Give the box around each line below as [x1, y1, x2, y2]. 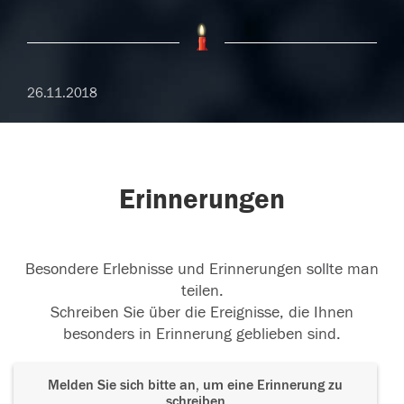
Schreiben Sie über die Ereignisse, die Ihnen [50, 303, 353, 323]
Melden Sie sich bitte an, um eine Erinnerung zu [48, 377, 343, 394]
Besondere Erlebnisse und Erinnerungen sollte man [25, 260, 379, 280]
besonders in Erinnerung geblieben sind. [63, 325, 341, 344]
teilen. [180, 281, 224, 301]
